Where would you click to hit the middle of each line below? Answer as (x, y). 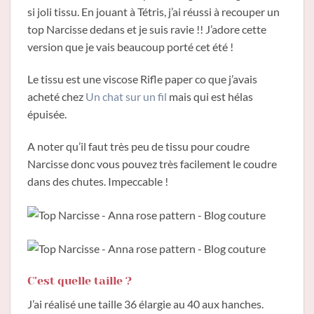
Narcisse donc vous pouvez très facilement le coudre (152, 163)
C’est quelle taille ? (80, 280)
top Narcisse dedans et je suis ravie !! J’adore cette (147, 29)
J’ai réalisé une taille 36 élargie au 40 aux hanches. (145, 303)
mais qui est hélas (210, 96)
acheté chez (56, 96)
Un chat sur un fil (126, 96)
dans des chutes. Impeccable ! (98, 181)
